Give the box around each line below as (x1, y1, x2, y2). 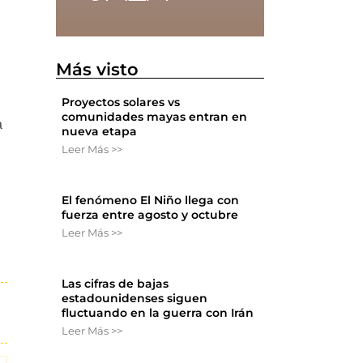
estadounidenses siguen (62, 291, 208, 306)
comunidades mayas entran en (62, 109, 248, 125)
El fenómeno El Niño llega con (62, 193, 240, 208)
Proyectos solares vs (62, 95, 181, 110)
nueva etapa (62, 124, 138, 139)
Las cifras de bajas (62, 276, 169, 292)
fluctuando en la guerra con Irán (62, 305, 254, 321)
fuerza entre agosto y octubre (62, 207, 239, 223)
